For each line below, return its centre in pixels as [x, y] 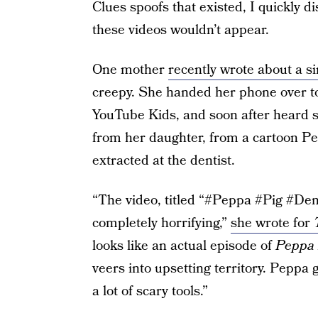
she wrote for [272, 224]
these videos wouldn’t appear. [180, 31]
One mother [130, 70]
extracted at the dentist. [163, 161]
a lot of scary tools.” [150, 292]
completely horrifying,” [161, 224]
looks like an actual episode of [183, 246]
